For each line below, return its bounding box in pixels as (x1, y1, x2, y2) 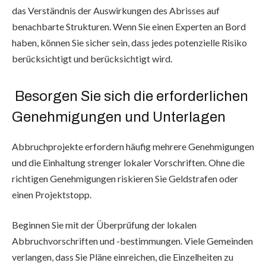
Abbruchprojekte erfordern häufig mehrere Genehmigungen (12, 140, 254, 152)
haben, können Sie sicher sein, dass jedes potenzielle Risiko (12, 37, 247, 49)
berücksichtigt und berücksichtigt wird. (12, 53, 172, 65)
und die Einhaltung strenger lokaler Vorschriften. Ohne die (12, 156, 245, 168)
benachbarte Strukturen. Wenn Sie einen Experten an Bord (12, 21, 246, 33)
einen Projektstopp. (12, 188, 91, 200)
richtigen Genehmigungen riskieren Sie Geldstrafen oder (12, 172, 238, 184)
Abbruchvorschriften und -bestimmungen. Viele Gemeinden (12, 235, 253, 247)
